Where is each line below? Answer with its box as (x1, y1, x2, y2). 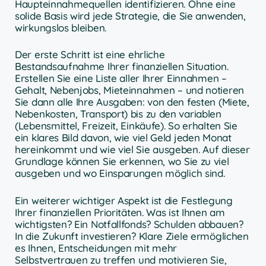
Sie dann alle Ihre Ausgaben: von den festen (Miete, (15, 96, 249, 109)
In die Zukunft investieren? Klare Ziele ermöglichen (15, 229, 249, 242)
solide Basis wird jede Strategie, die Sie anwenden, (15, 9, 246, 22)
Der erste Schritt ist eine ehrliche (15, 48, 165, 61)
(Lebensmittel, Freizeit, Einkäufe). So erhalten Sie (15, 119, 237, 132)
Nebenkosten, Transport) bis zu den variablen (15, 107, 221, 121)
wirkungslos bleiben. (15, 21, 106, 34)
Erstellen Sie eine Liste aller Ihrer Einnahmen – (15, 72, 227, 85)
